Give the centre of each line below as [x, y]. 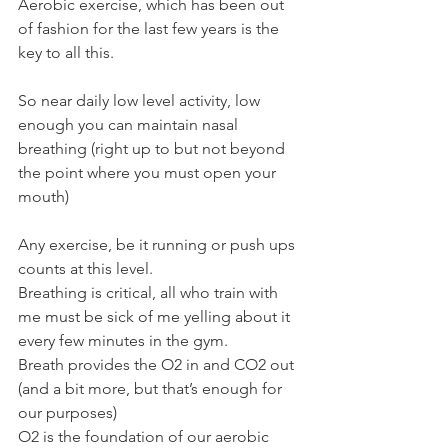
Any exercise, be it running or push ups [158, 244]
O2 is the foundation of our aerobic [145, 436]
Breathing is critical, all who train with [150, 292]
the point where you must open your [149, 172]
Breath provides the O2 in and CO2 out [158, 364]
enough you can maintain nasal [130, 124]
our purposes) [67, 412]
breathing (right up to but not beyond [153, 148]
